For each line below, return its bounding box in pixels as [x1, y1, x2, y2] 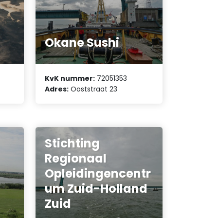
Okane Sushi [45, 35, 120, 51]
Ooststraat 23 [69, 84, 118, 94]
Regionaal [45, 150, 107, 166]
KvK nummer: [45, 73, 95, 83]
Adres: [45, 84, 69, 94]
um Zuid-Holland [45, 180, 148, 197]
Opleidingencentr [45, 165, 151, 182]
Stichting [45, 135, 100, 151]
